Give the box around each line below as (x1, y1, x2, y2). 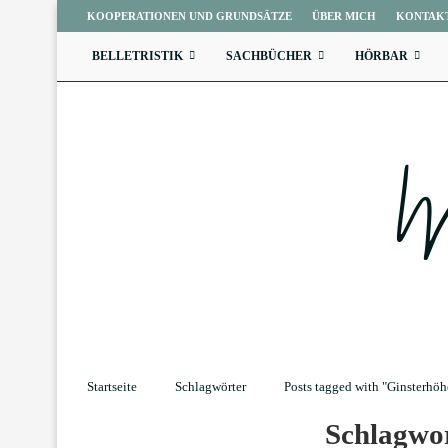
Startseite (87, 379, 137, 394)
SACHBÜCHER (226, 49, 312, 63)
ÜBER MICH (312, 10, 376, 22)
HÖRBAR (355, 49, 408, 63)
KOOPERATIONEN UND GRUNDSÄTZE (87, 10, 292, 22)
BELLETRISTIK (92, 49, 183, 63)
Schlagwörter (175, 379, 246, 394)
